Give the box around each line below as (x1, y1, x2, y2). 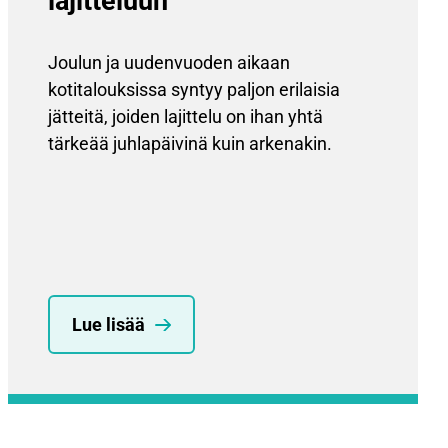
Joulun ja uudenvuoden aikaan (48, 52, 290, 74)
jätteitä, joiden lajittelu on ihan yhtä (48, 106, 323, 128)
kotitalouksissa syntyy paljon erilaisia (48, 79, 340, 101)
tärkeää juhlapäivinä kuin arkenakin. (48, 133, 332, 155)
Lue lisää (72, 314, 145, 336)
